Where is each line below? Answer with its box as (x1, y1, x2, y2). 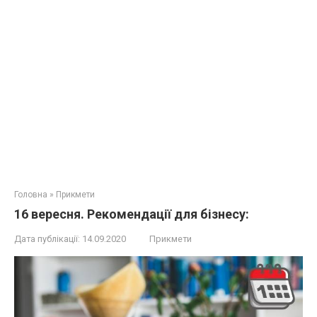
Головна (14, 190, 47, 200)
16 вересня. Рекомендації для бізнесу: (14, 207, 249, 221)
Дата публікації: (14, 234, 80, 244)
